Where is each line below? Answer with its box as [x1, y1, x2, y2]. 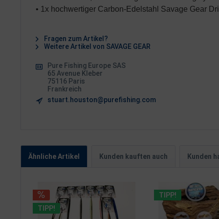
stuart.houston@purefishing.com [47, 96, 156, 104]
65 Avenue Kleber [47, 69, 103, 77]
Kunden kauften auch [99, 153, 168, 160]
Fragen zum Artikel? [43, 35, 108, 43]
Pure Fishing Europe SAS [47, 62, 126, 69]
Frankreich [47, 85, 82, 93]
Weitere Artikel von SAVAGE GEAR [43, 43, 151, 50]
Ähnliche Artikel [28, 153, 80, 160]
